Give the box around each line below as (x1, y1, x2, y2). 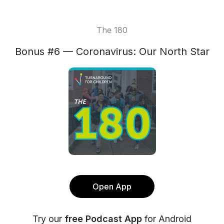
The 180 (96, 25, 127, 35)
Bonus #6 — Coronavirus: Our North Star (14, 45, 209, 57)
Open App (92, 181, 131, 191)
